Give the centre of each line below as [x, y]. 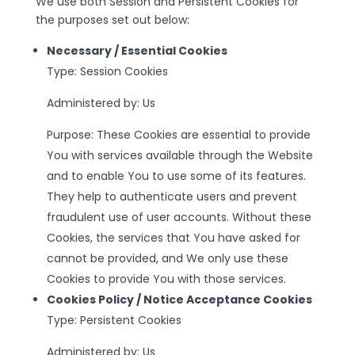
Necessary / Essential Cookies [137, 51]
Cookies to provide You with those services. [166, 279]
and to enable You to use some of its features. [176, 176]
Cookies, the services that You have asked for [173, 238]
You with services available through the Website [179, 155]
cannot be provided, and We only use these [167, 258]
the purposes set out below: [112, 20]
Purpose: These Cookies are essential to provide [178, 135]
